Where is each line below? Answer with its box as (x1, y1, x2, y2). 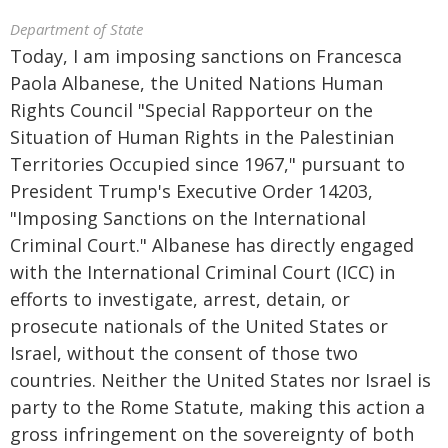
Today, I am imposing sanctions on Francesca (10, 44, 402, 68)
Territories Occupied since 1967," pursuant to (10, 152, 405, 176)
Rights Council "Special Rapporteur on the (10, 98, 373, 122)
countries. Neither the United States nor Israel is (10, 368, 431, 392)
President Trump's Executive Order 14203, (10, 179, 373, 203)
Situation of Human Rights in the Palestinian (10, 125, 394, 149)
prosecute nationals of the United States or (10, 314, 388, 338)
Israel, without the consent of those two (10, 341, 358, 365)
